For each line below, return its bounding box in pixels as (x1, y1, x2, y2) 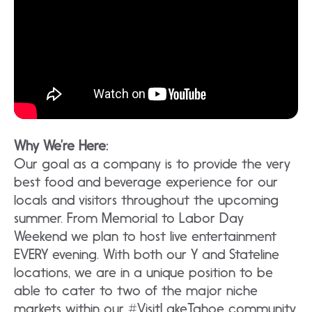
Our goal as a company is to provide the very (14, 155, 290, 172)
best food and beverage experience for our (14, 173, 278, 190)
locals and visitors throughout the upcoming (14, 191, 279, 208)
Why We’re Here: (14, 136, 108, 154)
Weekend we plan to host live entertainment (14, 227, 276, 244)
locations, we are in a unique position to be (14, 263, 273, 281)
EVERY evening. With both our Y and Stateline (14, 245, 279, 263)
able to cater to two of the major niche (14, 281, 258, 299)
